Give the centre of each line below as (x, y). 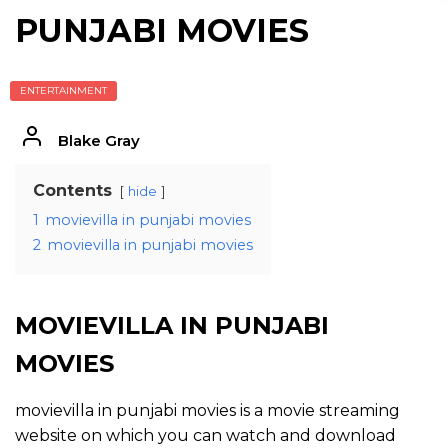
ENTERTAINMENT (63, 90)
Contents (72, 190)
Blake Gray (98, 140)
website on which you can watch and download (205, 435)
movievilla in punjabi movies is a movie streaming (207, 410)
